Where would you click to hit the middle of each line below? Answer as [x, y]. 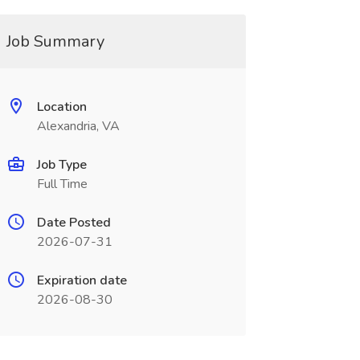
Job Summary [55, 41]
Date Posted [74, 223]
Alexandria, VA [78, 126]
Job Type [61, 165]
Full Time [62, 184]
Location [61, 107]
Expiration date [82, 280]
